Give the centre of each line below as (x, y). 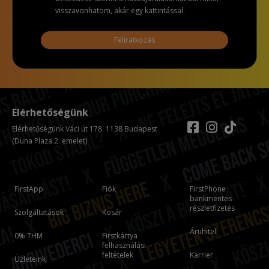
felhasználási (124, 245)
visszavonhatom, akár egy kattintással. (120, 10)
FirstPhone (208, 189)
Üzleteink (30, 259)
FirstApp (29, 189)
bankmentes (211, 198)
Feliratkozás (134, 40)
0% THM (28, 235)
